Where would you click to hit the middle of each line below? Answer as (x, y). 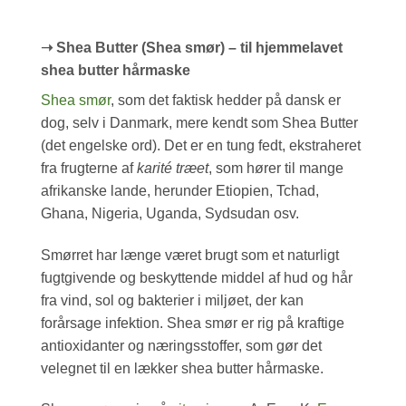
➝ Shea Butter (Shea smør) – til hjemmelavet (192, 47)
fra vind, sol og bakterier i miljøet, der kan (172, 300)
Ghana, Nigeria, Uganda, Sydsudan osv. (170, 213)
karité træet (173, 168)
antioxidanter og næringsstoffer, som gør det (181, 345)
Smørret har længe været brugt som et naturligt (190, 255)
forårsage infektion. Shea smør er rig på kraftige (193, 323)
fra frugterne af (89, 168)
